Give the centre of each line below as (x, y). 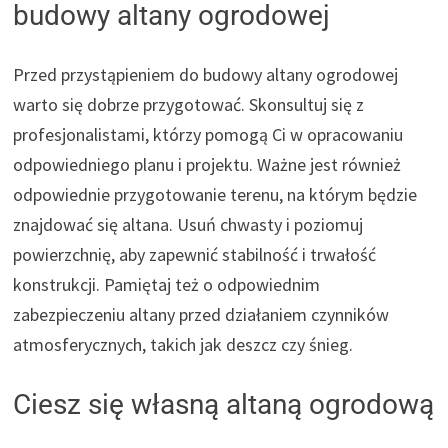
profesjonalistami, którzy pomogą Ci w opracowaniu (208, 134)
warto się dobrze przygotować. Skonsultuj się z (189, 104)
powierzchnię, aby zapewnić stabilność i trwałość (195, 254)
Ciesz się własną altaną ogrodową (224, 404)
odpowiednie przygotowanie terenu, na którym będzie (215, 194)
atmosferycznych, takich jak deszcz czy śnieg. (183, 344)
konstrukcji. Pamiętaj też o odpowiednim (167, 284)
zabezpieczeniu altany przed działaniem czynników (201, 314)
